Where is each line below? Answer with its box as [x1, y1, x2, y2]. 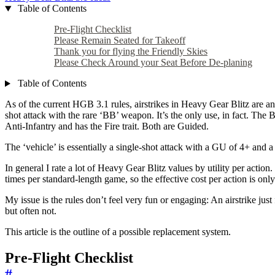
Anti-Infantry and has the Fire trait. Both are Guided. [5, 121, 209, 132]
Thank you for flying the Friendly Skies [54, 46, 207, 57]
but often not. [5, 206, 56, 217]
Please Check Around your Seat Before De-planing [54, 57, 252, 68]
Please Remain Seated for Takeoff [54, 35, 185, 46]
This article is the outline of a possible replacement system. [5, 227, 231, 238]
